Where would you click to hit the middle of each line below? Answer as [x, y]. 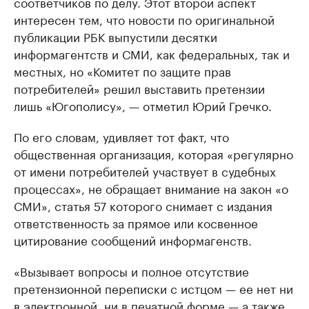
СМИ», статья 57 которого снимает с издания [143, 205]
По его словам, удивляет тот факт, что [121, 136]
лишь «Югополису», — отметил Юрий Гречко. [143, 105]
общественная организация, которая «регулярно [153, 153]
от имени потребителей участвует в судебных [145, 170]
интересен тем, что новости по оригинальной [144, 19]
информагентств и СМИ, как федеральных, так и [152, 53]
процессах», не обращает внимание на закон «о [151, 188]
